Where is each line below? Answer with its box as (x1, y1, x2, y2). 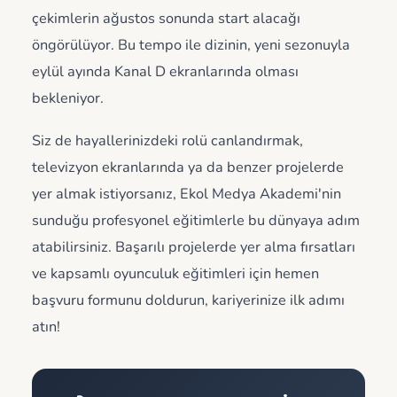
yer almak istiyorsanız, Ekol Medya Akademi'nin (32, 184, 341, 204)
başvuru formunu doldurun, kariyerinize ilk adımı (32, 291, 345, 310)
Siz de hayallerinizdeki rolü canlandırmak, (32, 131, 303, 151)
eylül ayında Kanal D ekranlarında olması (32, 62, 299, 82)
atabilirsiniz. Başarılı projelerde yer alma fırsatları (32, 237, 355, 257)
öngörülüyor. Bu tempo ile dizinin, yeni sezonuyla (32, 35, 350, 55)
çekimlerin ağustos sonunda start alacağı (32, 9, 300, 28)
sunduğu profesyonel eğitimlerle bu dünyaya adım (32, 211, 360, 230)
